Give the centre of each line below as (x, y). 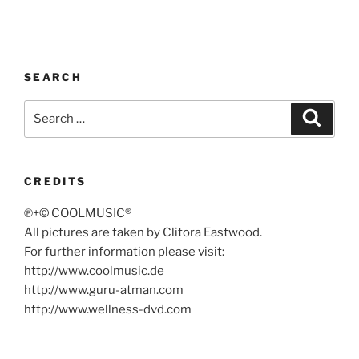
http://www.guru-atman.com (104, 290)
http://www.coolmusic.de (94, 271)
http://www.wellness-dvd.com (108, 310)
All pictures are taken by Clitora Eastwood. (143, 233)
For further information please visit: (124, 252)
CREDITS (55, 181)
